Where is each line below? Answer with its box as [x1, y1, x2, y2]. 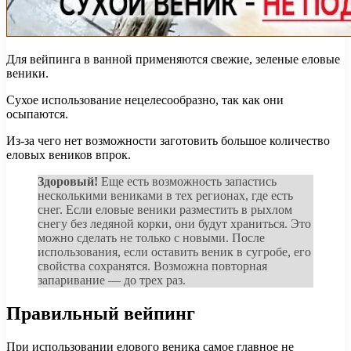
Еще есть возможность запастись [101, 175, 277, 189]
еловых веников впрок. [6, 148, 131, 162]
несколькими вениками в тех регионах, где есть [38, 189, 293, 203]
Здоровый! [38, 175, 101, 189]
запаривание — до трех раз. [38, 273, 186, 288]
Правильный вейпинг [6, 302, 195, 324]
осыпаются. [6, 107, 68, 121]
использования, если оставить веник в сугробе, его [38, 245, 311, 259]
